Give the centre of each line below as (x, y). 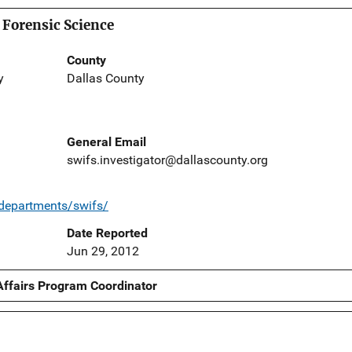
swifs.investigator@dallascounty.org (167, 160)
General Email (106, 142)
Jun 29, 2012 (103, 251)
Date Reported (107, 233)
